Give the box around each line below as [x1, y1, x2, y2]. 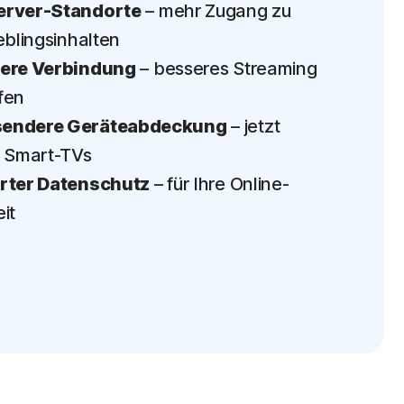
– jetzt [226, 115, 280, 137]
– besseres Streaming [135, 58, 317, 79]
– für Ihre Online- [150, 173, 289, 195]
